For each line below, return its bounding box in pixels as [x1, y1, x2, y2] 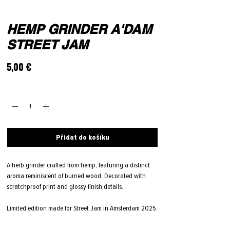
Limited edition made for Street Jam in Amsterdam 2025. [7, 204, 158, 213]
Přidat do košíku [55, 133, 109, 142]
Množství [7, 86, 27, 94]
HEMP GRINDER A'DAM [7, 22, 152, 37]
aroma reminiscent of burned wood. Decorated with [7, 171, 146, 181]
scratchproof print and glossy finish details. [7, 182, 126, 191]
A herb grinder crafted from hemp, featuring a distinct [7, 161, 150, 170]
